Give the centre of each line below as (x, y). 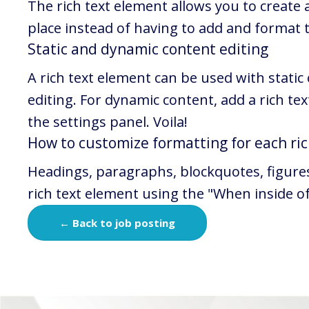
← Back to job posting (117, 223)
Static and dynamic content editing (148, 49)
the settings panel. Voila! (108, 122)
